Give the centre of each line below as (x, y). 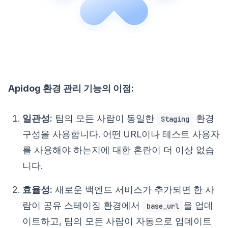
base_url (163, 206)
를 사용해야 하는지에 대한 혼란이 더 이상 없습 (118, 150)
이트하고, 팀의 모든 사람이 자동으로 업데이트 (117, 221)
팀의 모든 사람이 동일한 (105, 118)
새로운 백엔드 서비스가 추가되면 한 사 (133, 189)
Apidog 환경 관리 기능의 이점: (71, 88)
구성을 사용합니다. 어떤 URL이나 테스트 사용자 (121, 134)
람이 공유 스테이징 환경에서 (82, 205)
